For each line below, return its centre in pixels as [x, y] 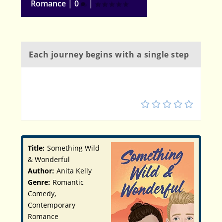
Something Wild [73, 148]
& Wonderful [49, 159]
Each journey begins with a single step [109, 55]
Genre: [39, 182]
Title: [36, 148]
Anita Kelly [74, 170]
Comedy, [42, 193]
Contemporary [52, 205]
